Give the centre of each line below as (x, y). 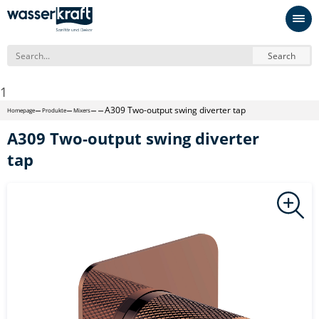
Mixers (82, 110)
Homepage (21, 110)
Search (281, 56)
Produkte (54, 110)
